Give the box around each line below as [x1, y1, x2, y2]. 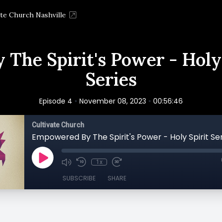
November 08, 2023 [79, 96, 146, 106]
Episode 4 [39, 96, 72, 106]
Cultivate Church [32, 121, 84, 129]
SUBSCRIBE [62, 174, 96, 182]
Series [85, 68, 137, 91]
